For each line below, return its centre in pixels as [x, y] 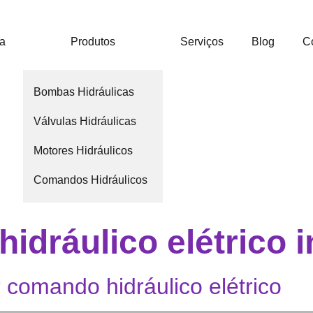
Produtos [93, 42]
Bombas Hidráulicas [84, 92]
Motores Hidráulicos [83, 151]
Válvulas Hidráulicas [85, 121]
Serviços [202, 42]
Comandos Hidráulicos [91, 180]
